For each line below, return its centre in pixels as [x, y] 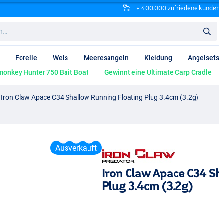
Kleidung [158, 58]
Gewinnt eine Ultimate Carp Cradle [158, 73]
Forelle [26, 58]
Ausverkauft [76, 148]
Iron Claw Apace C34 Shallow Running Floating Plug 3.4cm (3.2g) [100, 97]
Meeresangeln [106, 58]
